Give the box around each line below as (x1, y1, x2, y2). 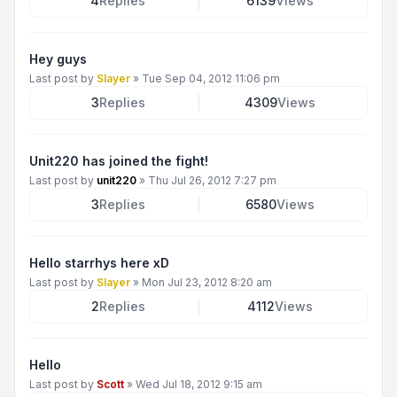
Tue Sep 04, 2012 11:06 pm (142, 72, 280, 85)
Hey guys (29, 51, 87, 66)
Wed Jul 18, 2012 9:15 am (136, 378, 262, 391)
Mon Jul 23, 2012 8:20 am (142, 276, 272, 289)
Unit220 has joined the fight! (29, 153, 208, 168)
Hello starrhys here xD (29, 255, 169, 270)
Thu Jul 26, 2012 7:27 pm (148, 174, 276, 187)
